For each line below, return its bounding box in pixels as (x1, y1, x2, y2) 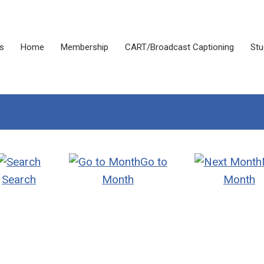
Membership (61, 42, 108, 52)
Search (2, 173, 36, 186)
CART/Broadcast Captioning (125, 42, 234, 52)
